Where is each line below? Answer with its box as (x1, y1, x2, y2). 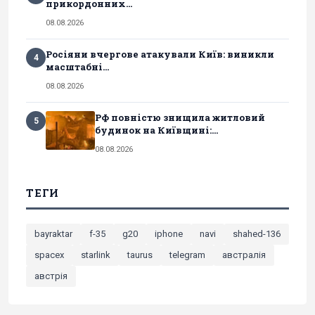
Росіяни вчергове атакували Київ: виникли (46, 48, 274, 61)
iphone (155, 229, 183, 240)
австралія (222, 250, 266, 261)
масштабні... (46, 60, 109, 74)
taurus (127, 250, 153, 261)
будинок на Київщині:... (95, 124, 218, 137)
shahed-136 (233, 229, 281, 240)
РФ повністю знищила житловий (95, 111, 265, 124)
